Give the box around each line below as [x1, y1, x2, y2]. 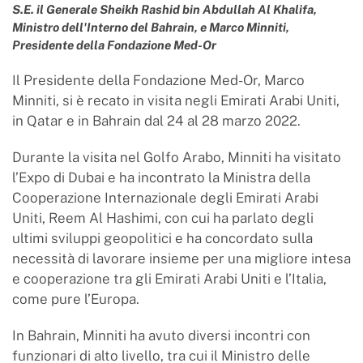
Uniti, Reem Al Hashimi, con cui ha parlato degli [12, 210, 314, 227]
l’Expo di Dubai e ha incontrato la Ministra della [12, 169, 310, 186]
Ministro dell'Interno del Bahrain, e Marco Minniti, [12, 20, 289, 35]
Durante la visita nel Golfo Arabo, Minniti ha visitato [12, 149, 341, 166]
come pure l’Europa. [12, 291, 139, 308]
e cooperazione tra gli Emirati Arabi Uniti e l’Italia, [12, 271, 327, 288]
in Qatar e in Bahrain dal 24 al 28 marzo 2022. [12, 113, 301, 130]
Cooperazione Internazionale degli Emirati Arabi [12, 190, 318, 207]
